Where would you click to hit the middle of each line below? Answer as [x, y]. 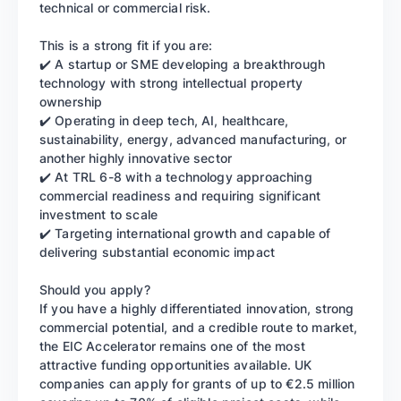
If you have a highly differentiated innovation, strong [197, 309]
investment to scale [99, 215]
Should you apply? [95, 290]
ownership [71, 102]
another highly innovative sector [136, 158]
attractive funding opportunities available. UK [176, 365]
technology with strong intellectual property [171, 83]
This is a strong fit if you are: [126, 46]
